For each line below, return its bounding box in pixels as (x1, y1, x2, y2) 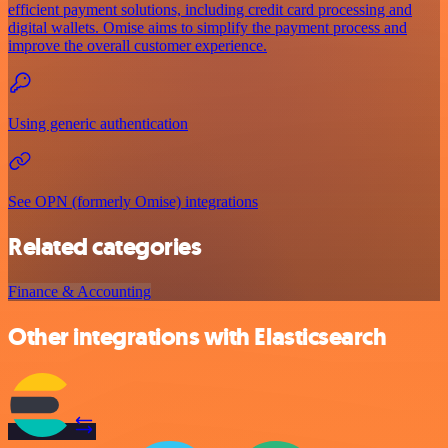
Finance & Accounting (8, 282, 151, 300)
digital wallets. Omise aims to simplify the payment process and (8, 19, 407, 37)
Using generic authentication (8, 115, 188, 133)
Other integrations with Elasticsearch (8, 320, 387, 353)
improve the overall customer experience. (8, 37, 267, 55)
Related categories (8, 230, 202, 263)
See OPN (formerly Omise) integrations (8, 193, 258, 211)
